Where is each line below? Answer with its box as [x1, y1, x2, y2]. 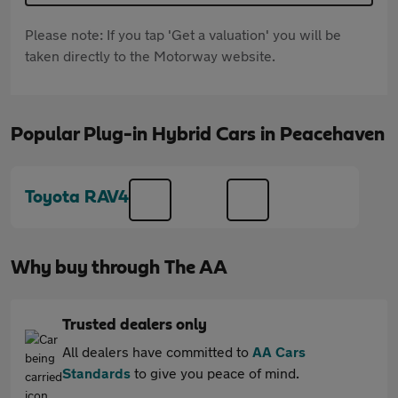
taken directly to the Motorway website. [25, 47, 275, 64]
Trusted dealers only [62, 317, 207, 333]
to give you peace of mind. [131, 364, 299, 381]
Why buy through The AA [11, 258, 227, 277]
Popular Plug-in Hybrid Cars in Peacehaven [11, 124, 385, 144]
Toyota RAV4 [25, 188, 129, 206]
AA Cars [252, 343, 306, 360]
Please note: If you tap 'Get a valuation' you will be [25, 26, 341, 43]
